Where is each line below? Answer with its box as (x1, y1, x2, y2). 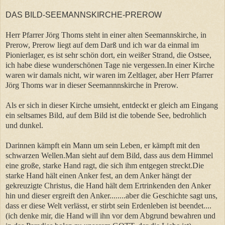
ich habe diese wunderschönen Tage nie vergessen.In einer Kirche (6, 60, 214, 69)
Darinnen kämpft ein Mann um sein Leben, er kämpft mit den (6, 141, 200, 150)
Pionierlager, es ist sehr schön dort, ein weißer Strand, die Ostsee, (6, 50, 211, 59)
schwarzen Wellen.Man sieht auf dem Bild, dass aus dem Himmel (6, 151, 213, 160)
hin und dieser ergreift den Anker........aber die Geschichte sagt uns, (6, 191, 217, 200)
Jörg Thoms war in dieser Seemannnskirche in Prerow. (6, 80, 178, 89)
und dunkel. (6, 121, 43, 130)
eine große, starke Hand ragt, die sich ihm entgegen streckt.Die (6, 161, 204, 170)
